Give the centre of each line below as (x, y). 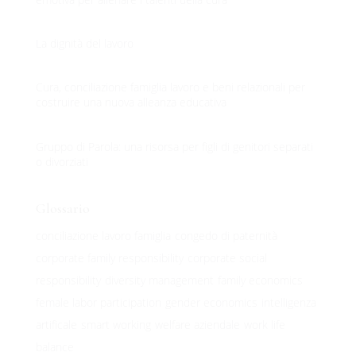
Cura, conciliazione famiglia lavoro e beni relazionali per (170, 87)
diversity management (159, 280)
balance (54, 346)
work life (264, 324)
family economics (260, 280)
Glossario (62, 208)
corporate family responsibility (109, 257)
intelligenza (288, 302)
